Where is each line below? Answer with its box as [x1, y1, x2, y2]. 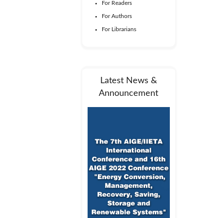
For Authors [101, 13, 132, 19]
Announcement [99, 89, 159, 98]
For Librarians [101, 26, 136, 32]
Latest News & [100, 76, 157, 85]
